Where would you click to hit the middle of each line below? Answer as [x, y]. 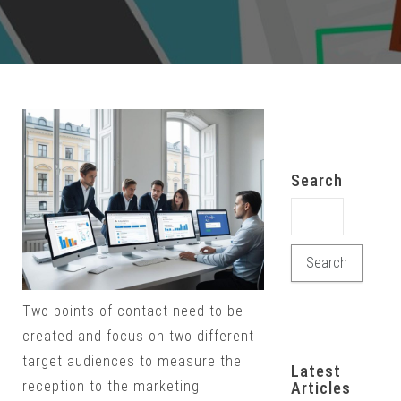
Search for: [329, 209]
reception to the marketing [111, 387]
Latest [316, 371]
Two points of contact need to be [133, 311]
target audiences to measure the [132, 362]
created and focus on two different [138, 337]
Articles [320, 388]
